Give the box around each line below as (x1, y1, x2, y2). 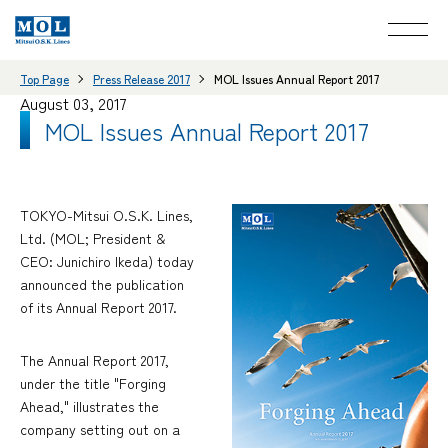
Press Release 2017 (93, 69, 190, 87)
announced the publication (20, 273, 184, 294)
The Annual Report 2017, (20, 349, 169, 370)
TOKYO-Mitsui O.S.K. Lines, (20, 204, 193, 225)
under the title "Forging (20, 372, 166, 393)
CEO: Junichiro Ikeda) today (20, 250, 194, 271)
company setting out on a (20, 418, 180, 439)
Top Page (20, 69, 69, 87)
